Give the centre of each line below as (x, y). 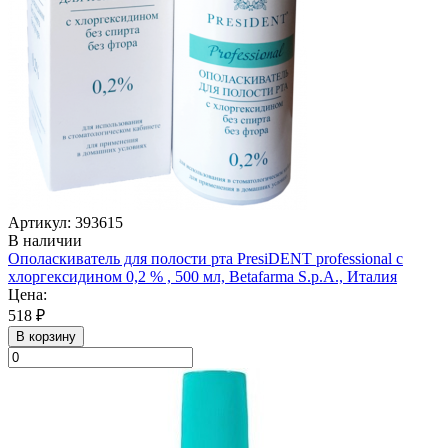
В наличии (45, 240)
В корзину (46, 336)
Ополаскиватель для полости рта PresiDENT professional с (205, 258)
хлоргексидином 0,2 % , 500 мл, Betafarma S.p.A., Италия (202, 276)
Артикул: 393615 (65, 222)
